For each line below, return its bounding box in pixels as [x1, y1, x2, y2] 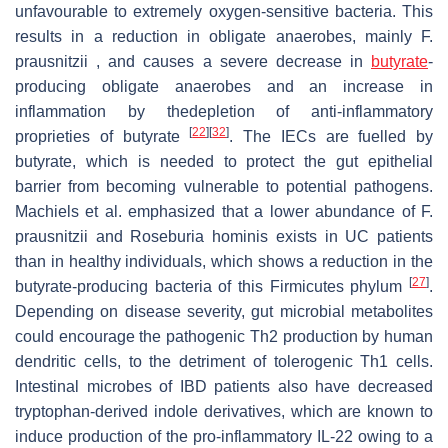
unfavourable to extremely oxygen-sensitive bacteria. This [15, 2, 433, 20]
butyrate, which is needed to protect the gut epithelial [15, 152, 433, 170]
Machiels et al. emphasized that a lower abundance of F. [15, 202, 433, 220]
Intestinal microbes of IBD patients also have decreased [15, 377, 433, 395]
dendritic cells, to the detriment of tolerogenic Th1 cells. [15, 352, 433, 370]
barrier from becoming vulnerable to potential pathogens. [15, 177, 433, 195]
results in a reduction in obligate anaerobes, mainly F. [15, 27, 433, 45]
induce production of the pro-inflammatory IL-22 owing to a [15, 427, 433, 445]
